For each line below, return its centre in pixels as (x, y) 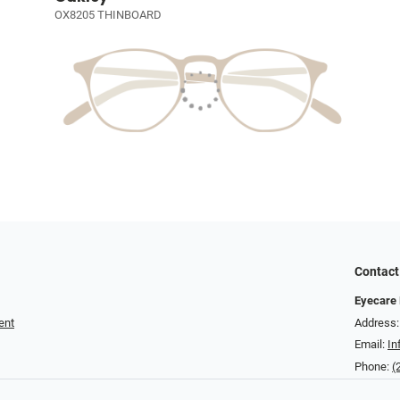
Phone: (373, 366)
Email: (371, 345)
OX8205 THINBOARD (108, 15)
